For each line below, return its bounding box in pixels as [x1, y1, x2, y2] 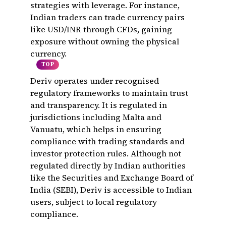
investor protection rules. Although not [30, 148, 181, 159]
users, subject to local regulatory [30, 196, 157, 207]
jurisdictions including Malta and [30, 111, 161, 123]
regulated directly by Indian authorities [30, 160, 186, 171]
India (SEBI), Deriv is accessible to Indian [30, 184, 192, 195]
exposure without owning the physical [30, 36, 179, 47]
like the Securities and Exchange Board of [30, 172, 193, 183]
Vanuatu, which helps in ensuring [30, 124, 161, 135]
